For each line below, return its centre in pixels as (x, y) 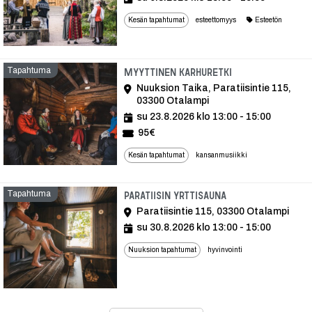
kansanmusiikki (221, 155)
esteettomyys (216, 19)
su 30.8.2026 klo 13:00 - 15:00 (204, 228)
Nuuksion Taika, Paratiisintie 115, (214, 88)
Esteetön (268, 19)
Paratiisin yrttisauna (175, 196)
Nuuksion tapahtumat (162, 250)
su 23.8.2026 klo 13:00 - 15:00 (204, 116)
